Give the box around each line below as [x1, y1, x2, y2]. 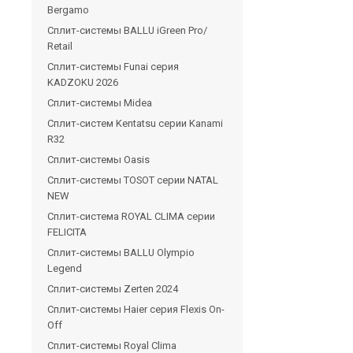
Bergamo [47, 3, 89, 16]
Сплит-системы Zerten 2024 [47, 282, 178, 295]
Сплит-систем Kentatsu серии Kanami [47, 117, 223, 129]
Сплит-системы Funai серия [47, 60, 179, 72]
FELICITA [47, 225, 87, 238]
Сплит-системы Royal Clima [47, 339, 176, 351]
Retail [47, 39, 72, 52]
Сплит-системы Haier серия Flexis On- [47, 303, 225, 315]
